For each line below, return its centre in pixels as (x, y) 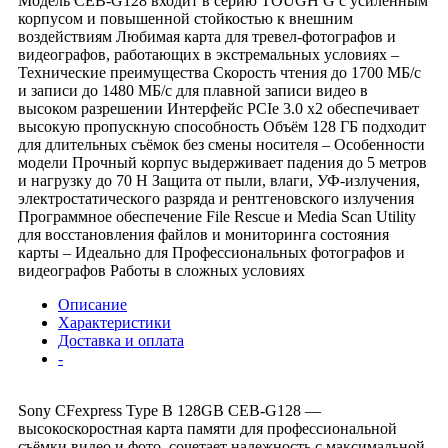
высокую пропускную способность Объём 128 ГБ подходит (222, 126)
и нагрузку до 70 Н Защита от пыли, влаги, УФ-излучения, (219, 180)
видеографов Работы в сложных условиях (161, 270)
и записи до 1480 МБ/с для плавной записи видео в (193, 90)
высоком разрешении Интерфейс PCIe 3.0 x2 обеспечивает (218, 108)
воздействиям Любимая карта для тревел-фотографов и (207, 36)
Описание (92, 304)
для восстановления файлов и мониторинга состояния (203, 234)
